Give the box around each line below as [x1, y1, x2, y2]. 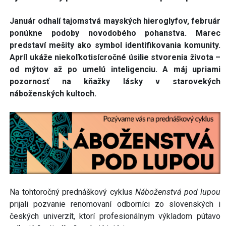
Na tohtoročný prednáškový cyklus [10, 187, 135, 197]
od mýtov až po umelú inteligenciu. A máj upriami [10, 64, 220, 74]
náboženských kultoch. [10, 88, 96, 98]
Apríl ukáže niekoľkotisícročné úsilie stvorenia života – [10, 52, 220, 62]
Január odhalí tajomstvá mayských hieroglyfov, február [10, 16, 220, 26]
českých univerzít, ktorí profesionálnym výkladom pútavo [10, 211, 220, 221]
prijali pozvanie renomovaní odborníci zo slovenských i [10, 199, 220, 209]
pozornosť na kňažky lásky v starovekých [10, 76, 220, 86]
